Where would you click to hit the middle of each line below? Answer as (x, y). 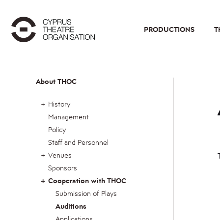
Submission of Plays (86, 193)
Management (69, 117)
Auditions (71, 206)
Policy (57, 129)
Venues (60, 155)
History (59, 104)
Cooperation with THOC (87, 181)
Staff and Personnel (78, 142)
